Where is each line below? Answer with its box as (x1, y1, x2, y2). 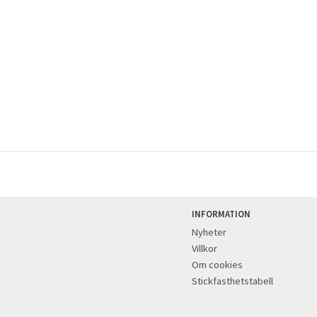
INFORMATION (192, 207, 250, 219)
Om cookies (192, 258, 243, 271)
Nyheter (192, 225, 226, 238)
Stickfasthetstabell (192, 274, 273, 287)
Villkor (192, 241, 217, 255)
